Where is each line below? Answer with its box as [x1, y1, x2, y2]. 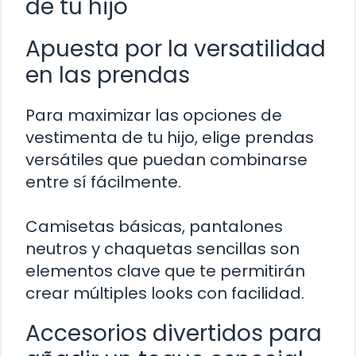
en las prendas [25, 60, 190, 91]
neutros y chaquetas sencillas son [25, 238, 300, 261]
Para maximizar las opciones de [25, 104, 282, 127]
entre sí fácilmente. [25, 171, 181, 194]
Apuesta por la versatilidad [25, 33, 326, 65]
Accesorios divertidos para [25, 318, 322, 350]
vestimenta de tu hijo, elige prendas [25, 126, 314, 149]
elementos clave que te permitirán [25, 260, 305, 283]
